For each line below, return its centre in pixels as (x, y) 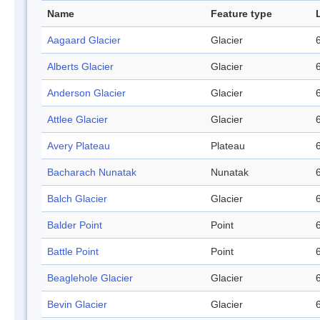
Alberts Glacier (80, 67)
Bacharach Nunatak (92, 172)
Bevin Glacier (77, 305)
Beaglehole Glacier (90, 278)
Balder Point (75, 225)
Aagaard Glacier (84, 40)
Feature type (241, 14)
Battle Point (73, 252)
